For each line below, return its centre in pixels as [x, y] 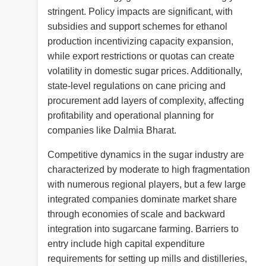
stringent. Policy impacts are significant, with [140, 12]
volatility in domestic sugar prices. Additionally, [145, 71]
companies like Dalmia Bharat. [112, 131]
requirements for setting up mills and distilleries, [147, 259]
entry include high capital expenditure [126, 244]
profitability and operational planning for [131, 116]
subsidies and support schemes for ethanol [137, 27]
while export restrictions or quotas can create [141, 56]
